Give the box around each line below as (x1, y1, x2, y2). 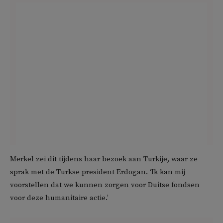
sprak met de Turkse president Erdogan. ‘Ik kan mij (10, 167, 185, 177)
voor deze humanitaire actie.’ (10, 193, 109, 203)
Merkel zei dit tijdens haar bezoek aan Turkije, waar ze (10, 154, 198, 164)
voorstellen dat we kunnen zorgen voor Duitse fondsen (10, 180, 200, 190)
